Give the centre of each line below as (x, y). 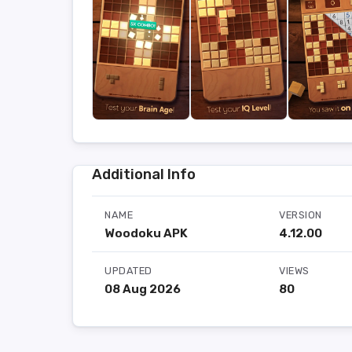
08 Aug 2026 (143, 289)
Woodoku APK (146, 233)
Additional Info (144, 174)
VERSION (301, 215)
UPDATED (128, 271)
